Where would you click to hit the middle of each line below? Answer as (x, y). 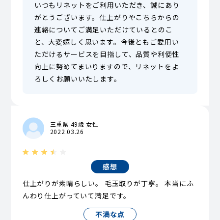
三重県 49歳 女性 (74, 124)
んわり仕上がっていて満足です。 (77, 196)
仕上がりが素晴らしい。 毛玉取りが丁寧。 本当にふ (108, 183)
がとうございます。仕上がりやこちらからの (107, 17)
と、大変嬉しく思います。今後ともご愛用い (107, 41)
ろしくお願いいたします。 (78, 78)
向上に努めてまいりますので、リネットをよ (107, 66)
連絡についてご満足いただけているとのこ (103, 29)
